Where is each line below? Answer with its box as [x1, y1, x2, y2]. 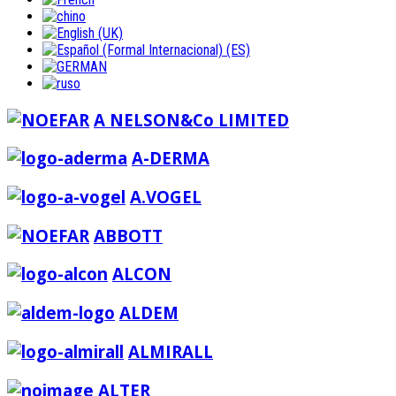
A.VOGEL [130, 185, 202, 208]
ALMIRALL [128, 339, 213, 362]
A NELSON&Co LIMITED [94, 108, 289, 131]
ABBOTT [94, 224, 163, 247]
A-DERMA [132, 147, 209, 170]
